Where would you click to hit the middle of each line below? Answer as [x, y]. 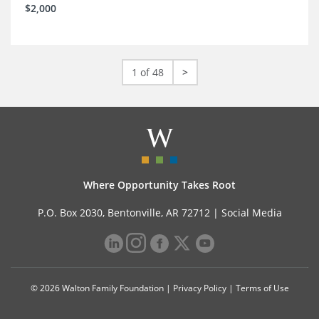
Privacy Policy [199, 288]
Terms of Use [262, 288]
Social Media [251, 213]
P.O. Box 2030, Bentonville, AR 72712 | [129, 213]
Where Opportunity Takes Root [159, 185]
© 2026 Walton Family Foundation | [101, 288]
